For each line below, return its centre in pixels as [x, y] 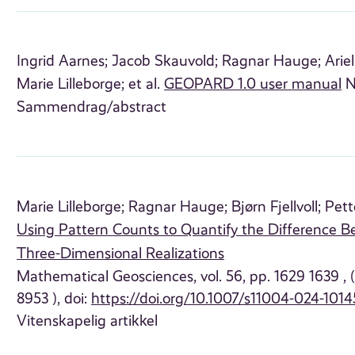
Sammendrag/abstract [92, 107]
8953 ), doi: [54, 298]
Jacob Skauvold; [165, 61]
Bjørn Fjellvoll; [277, 206]
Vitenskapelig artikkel [88, 321]
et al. [145, 84]
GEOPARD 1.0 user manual [253, 84]
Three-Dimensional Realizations [121, 253]
